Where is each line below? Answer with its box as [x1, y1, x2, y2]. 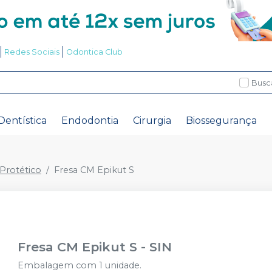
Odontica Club [66, 47, 123, 56]
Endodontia [61, 115, 118, 126]
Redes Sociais [4, 47, 59, 56]
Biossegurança [186, 115, 257, 126]
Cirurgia [133, 115, 171, 126]
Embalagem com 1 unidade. [18, 260, 142, 271]
